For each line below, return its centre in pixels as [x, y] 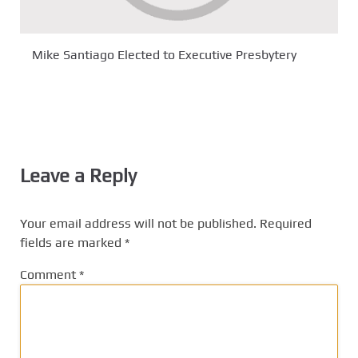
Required [286, 223]
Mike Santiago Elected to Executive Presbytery [164, 55]
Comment [50, 274]
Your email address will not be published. [138, 223]
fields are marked [72, 242]
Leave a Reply [78, 175]
